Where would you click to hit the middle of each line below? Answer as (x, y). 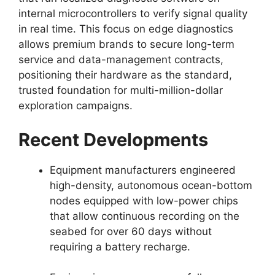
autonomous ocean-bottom (183, 185)
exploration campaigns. (76, 106)
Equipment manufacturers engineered (143, 170)
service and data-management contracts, (121, 60)
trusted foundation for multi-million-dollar (121, 90)
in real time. (47, 29)
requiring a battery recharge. (120, 246)
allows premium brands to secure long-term (126, 44)
